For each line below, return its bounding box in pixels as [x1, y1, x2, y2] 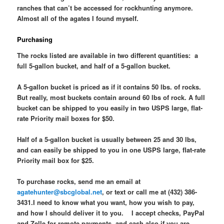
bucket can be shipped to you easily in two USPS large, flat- [17, 102, 203, 112]
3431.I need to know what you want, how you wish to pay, [17, 197, 195, 207]
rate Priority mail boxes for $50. [17, 113, 115, 123]
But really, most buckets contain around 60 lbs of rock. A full [17, 92, 205, 102]
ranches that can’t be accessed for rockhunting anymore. [17, 2, 197, 12]
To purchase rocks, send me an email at [17, 176, 141, 186]
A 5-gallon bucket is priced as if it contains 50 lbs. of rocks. [17, 81, 203, 91]
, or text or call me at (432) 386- [102, 186, 197, 196]
